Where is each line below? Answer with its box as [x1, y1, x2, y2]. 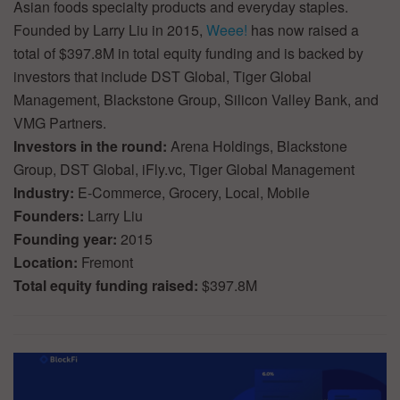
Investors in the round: [13, 136, 171, 157]
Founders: [13, 205, 87, 227]
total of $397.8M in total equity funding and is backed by [13, 43, 363, 64]
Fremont [81, 252, 133, 273]
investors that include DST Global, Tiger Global [13, 66, 312, 87]
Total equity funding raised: [13, 275, 202, 296]
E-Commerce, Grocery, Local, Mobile [78, 182, 310, 204]
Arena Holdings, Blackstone [171, 136, 347, 157]
